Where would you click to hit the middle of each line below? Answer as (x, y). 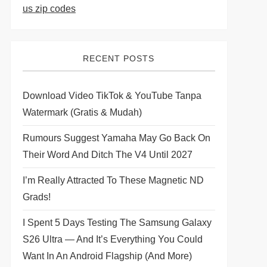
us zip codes (49, 9)
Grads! (36, 197)
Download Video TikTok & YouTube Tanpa (112, 96)
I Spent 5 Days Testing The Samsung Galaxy (117, 223)
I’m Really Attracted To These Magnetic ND (113, 180)
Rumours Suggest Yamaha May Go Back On (116, 138)
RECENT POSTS (119, 58)
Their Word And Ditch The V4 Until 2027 (107, 155)
